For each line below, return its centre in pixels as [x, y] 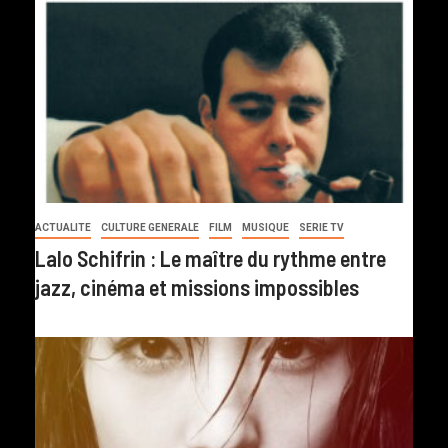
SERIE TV [321, 228]
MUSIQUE [265, 228]
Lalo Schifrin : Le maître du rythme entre [210, 258]
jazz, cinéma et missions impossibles [197, 287]
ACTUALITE [63, 228]
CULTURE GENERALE [150, 228]
